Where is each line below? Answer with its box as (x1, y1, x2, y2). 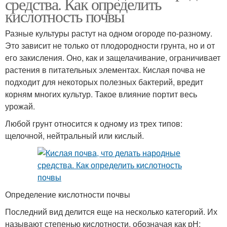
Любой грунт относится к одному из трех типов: (5, 117, 182, 129)
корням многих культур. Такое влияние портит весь (5, 88, 197, 100)
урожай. (5, 100, 35, 112)
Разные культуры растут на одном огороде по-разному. (5, 27, 212, 39)
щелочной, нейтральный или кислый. (5, 129, 144, 141)
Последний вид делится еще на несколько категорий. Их (5, 205, 217, 217)
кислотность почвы (5, 5, 125, 27)
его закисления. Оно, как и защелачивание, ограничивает (5, 51, 220, 63)
